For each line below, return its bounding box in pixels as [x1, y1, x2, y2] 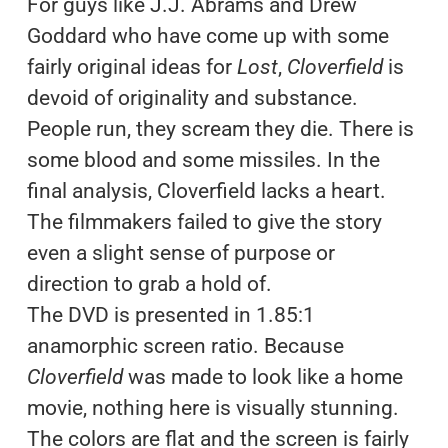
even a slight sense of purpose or [26, 240, 335, 265]
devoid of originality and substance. [26, 85, 358, 110]
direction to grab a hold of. [26, 271, 272, 296]
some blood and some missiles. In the [26, 147, 380, 172]
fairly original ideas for [26, 54, 232, 79]
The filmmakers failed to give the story [26, 209, 382, 234]
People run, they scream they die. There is [26, 116, 414, 141]
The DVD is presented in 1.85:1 [26, 302, 315, 327]
